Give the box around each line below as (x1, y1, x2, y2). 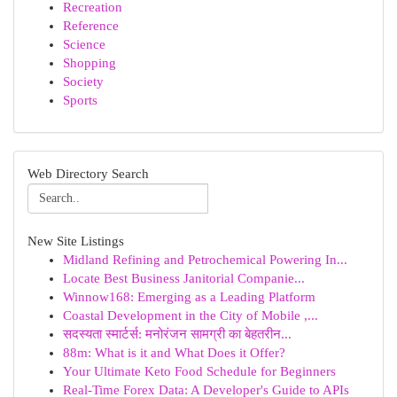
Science (63, 37, 105, 51)
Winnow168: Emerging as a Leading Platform (63, 290, 315, 304)
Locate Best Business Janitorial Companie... (63, 271, 305, 285)
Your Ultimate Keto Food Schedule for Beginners (63, 364, 336, 378)
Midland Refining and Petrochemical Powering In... (63, 253, 347, 267)
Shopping (63, 56, 116, 70)
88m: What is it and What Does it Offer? (63, 346, 285, 360)
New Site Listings (27, 234, 124, 248)
